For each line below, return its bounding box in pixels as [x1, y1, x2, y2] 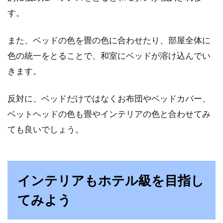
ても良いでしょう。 [7, 124, 84, 134]
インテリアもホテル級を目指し [17, 172, 204, 188]
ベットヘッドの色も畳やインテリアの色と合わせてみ [7, 109, 211, 119]
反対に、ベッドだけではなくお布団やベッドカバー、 [7, 93, 211, 104]
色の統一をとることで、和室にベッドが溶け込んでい [7, 50, 211, 61]
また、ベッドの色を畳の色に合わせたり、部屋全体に [7, 35, 211, 45]
